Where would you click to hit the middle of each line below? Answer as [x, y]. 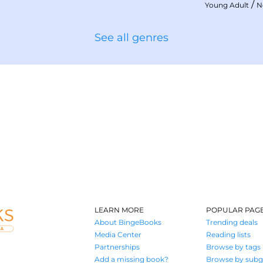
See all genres [131, 38]
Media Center [118, 235]
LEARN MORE [119, 210]
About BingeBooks [128, 222]
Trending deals [232, 222]
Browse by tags [234, 247]
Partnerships [117, 247]
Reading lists [229, 235]
